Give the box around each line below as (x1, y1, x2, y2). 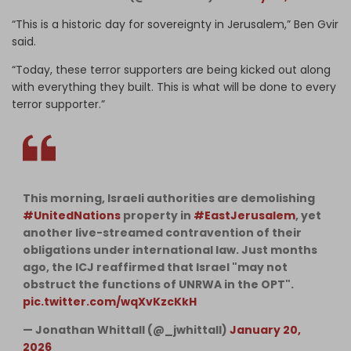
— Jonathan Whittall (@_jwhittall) (23, 321, 230, 338)
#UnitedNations (23, 207, 121, 223)
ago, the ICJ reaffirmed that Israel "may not (23, 259, 288, 275)
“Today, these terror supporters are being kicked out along (12, 61, 331, 78)
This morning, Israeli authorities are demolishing (23, 190, 315, 206)
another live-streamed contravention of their (23, 224, 302, 241)
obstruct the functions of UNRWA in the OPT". (23, 276, 294, 292)
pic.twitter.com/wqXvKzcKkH (23, 293, 197, 309)
